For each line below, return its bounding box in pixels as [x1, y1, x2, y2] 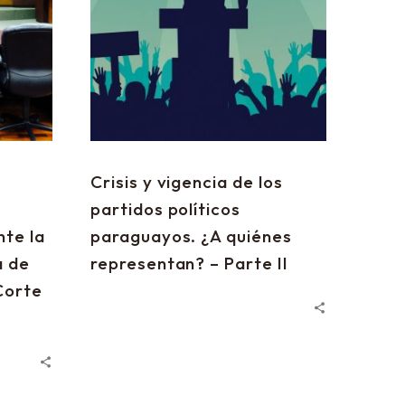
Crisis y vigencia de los [90, 171, 283, 193]
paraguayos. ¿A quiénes [90, 225, 292, 247]
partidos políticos [90, 198, 241, 220]
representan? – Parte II [90, 252, 288, 274]
